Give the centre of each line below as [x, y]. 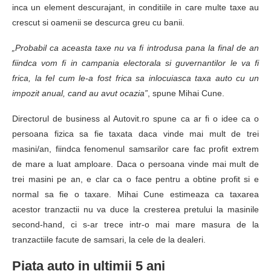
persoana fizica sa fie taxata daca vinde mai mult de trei [135, 133]
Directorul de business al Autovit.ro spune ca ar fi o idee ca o [135, 118]
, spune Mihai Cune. [186, 93]
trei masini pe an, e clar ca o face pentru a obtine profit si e [135, 179]
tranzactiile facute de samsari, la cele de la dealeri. [109, 239]
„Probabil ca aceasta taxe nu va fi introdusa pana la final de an [135, 47]
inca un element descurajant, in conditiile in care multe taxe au [135, 7]
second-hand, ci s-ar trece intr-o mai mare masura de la [135, 224]
